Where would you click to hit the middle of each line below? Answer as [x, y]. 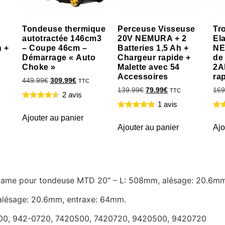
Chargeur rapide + [154, 57]
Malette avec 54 [149, 67]
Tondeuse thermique [64, 29]
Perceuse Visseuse [156, 29]
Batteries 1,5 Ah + [153, 48]
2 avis [72, 94]
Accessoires [143, 76]
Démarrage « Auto [59, 57]
